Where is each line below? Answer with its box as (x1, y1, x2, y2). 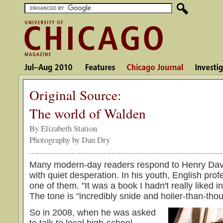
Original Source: (29, 86, 121, 104)
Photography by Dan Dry (29, 134, 110, 145)
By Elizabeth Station (29, 122, 97, 134)
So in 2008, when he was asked (29, 208, 156, 218)
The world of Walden (29, 104, 146, 122)
